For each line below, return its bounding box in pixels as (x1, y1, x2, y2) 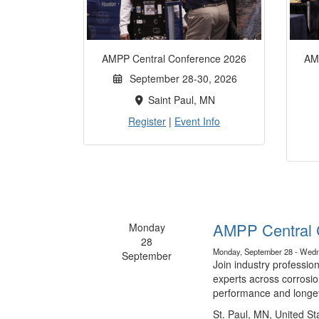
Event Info (174, 114, 220, 129)
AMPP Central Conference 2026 (102, 51, 246, 66)
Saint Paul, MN (148, 93, 216, 108)
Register (128, 114, 166, 129)
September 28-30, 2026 (123, 71, 237, 86)
